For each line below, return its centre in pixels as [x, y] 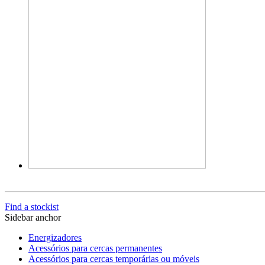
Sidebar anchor [33, 217]
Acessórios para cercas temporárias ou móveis [114, 258]
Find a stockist [32, 206]
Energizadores [55, 237]
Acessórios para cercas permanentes [95, 248]
